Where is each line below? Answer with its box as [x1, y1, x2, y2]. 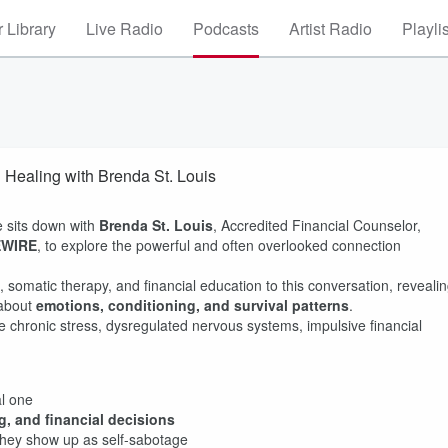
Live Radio [86, 17, 163, 40]
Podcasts [193, 17, 259, 40]
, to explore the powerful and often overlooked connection [37, 235, 401, 255]
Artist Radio [289, 17, 372, 40]
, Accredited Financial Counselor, [213, 215, 421, 235]
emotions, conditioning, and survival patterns [36, 295, 349, 315]
